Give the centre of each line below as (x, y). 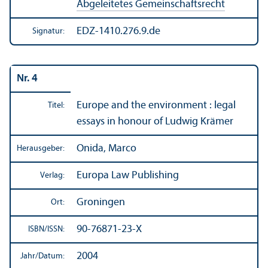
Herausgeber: (41, 148)
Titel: (56, 105)
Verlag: (52, 175)
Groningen (101, 202)
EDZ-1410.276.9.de (118, 31)
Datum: (51, 256)
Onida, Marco (106, 148)
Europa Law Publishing (128, 175)
